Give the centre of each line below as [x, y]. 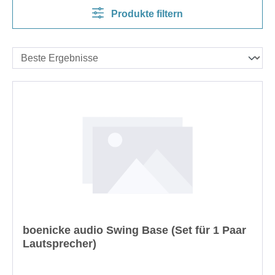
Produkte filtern [146, 14]
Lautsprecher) [60, 243]
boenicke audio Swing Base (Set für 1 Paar [134, 230]
